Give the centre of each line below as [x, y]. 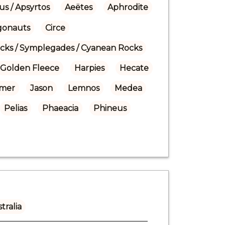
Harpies [89, 68]
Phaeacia [60, 108]
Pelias [15, 108]
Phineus [110, 108]
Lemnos [83, 88]
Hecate [134, 68]
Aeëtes [78, 7]
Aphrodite [128, 7]
